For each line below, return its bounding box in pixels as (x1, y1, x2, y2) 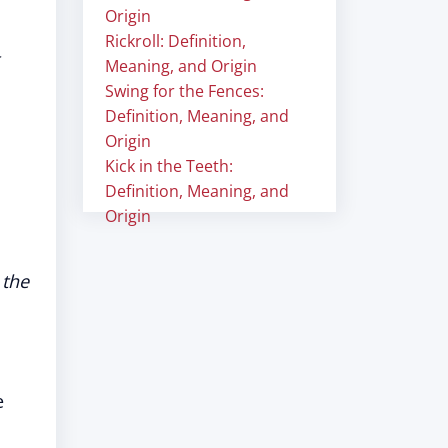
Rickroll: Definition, (105, 30, 246, 52)
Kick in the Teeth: (105, 155, 233, 177)
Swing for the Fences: (105, 80, 264, 102)
